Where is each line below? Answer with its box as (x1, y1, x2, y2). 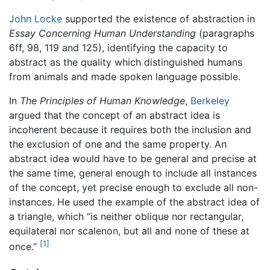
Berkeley (190, 95, 230, 107)
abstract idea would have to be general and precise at (9, 152, 257, 165)
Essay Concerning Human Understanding (9, 27, 196, 40)
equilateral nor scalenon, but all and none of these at (9, 225, 250, 237)
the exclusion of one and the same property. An (9, 138, 227, 151)
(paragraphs (196, 27, 254, 40)
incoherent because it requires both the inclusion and (9, 124, 251, 136)
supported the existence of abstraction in (62, 13, 255, 25)
